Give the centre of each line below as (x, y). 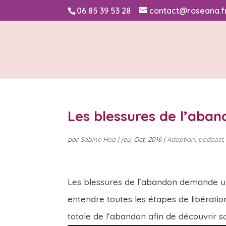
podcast (211, 139)
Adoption (181, 139)
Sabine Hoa (98, 139)
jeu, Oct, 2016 (142, 139)
